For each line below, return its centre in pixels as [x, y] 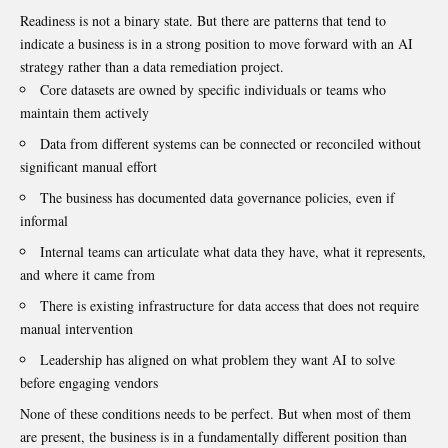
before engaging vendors [89, 383]
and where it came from [87, 275]
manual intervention [76, 329]
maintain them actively [84, 113]
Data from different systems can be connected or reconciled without [230, 144]
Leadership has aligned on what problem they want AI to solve [217, 360]
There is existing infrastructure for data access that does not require [229, 306]
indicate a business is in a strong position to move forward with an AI [216, 44]
